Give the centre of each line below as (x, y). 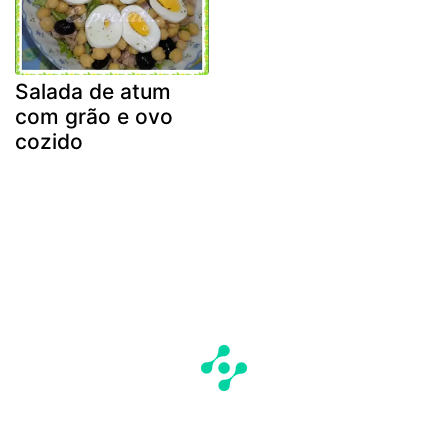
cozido (49, 142)
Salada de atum (93, 92)
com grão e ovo (94, 117)
